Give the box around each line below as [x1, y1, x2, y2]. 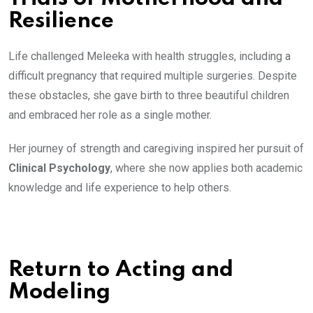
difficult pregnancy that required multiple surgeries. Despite [8, 69, 297, 82]
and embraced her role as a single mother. [8, 108, 212, 122]
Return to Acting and [8, 259, 233, 281]
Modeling [8, 282, 110, 303]
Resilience [8, 10, 114, 32]
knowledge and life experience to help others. [8, 181, 231, 194]
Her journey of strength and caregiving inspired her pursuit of [8, 142, 304, 155]
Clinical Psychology [8, 161, 110, 175]
